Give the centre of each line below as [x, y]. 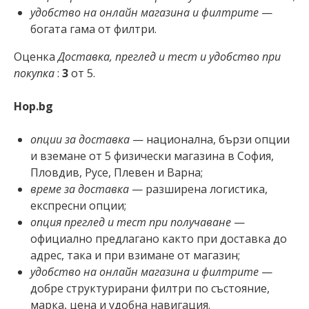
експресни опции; [78, 205]
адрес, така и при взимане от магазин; [135, 255]
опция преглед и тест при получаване [131, 222]
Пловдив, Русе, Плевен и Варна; [117, 172]
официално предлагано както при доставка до [159, 238]
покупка [34, 73]
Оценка [36, 56]
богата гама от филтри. [93, 29]
